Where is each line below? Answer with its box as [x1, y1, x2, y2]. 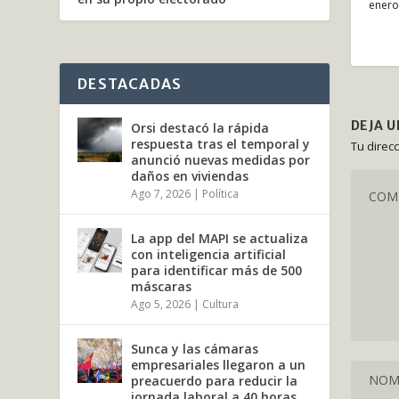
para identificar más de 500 [131, 261, 303, 279]
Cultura [202, 296, 240, 312]
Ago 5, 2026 [131, 296, 191, 312]
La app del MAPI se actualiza [131, 229, 309, 247]
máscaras [131, 277, 192, 295]
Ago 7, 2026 [131, 185, 191, 201]
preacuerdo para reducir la [131, 371, 298, 389]
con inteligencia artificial [131, 245, 287, 263]
